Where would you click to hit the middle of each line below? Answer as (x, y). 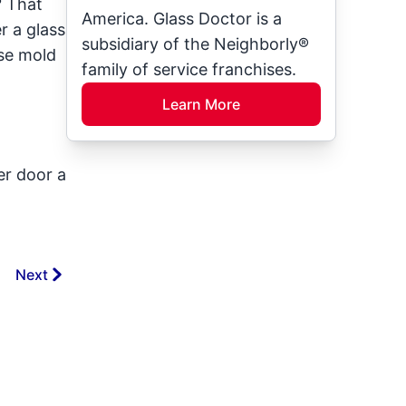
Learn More (201, 104)
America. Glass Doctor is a (182, 19)
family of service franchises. (189, 69)
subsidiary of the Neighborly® (196, 44)
